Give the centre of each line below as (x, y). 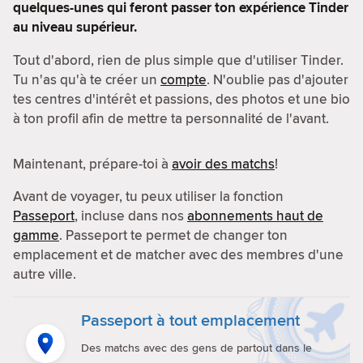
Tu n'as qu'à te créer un (87, 79)
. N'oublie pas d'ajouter (278, 79)
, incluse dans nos (131, 216)
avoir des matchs (223, 164)
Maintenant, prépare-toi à (92, 164)
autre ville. (45, 274)
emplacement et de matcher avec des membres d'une (178, 254)
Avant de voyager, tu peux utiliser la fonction (148, 196)
